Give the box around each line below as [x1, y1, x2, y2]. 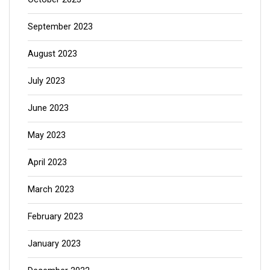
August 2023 [28, 48, 77, 59]
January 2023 [28, 238, 81, 249]
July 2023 [28, 75, 65, 86]
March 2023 [28, 184, 74, 195]
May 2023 [28, 130, 66, 140]
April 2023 [28, 157, 67, 168]
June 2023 [28, 102, 69, 113]
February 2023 [28, 211, 83, 222]
